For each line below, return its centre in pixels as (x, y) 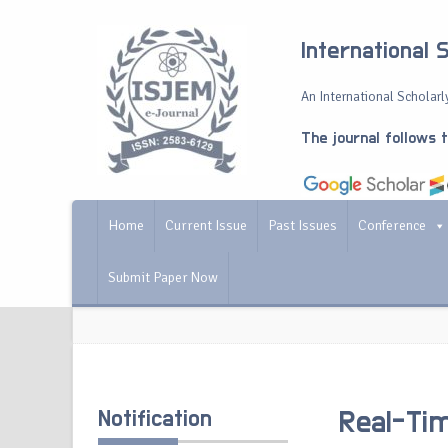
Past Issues (302, 225)
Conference (392, 225)
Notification (155, 419)
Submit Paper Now (163, 277)
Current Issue (206, 225)
